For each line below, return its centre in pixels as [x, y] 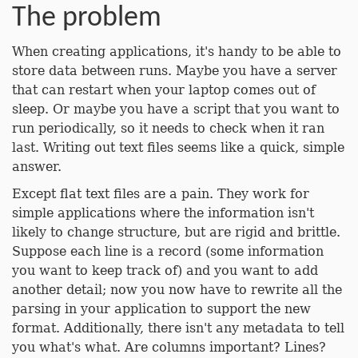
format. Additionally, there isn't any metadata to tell [178, 328]
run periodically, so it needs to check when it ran [168, 128]
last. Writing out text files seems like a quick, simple [178, 147]
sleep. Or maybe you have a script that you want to [176, 109]
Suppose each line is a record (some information [168, 251]
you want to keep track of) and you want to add [165, 270]
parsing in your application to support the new [161, 309]
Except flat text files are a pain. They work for [161, 194]
